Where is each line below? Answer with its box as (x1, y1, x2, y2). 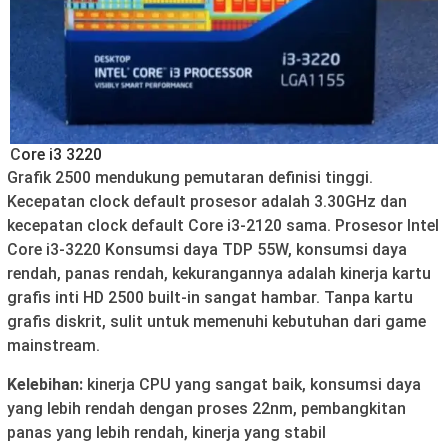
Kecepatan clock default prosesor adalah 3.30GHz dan (7, 191, 407, 211)
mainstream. (7, 335, 100, 355)
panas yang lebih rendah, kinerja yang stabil (7, 422, 326, 442)
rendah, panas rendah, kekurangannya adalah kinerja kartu (7, 263, 431, 283)
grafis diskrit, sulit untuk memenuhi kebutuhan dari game (7, 311, 426, 331)
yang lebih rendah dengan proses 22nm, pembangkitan (7, 398, 406, 418)
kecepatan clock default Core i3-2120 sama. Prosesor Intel (7, 215, 439, 235)
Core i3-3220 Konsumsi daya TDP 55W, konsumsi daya (7, 239, 407, 259)
